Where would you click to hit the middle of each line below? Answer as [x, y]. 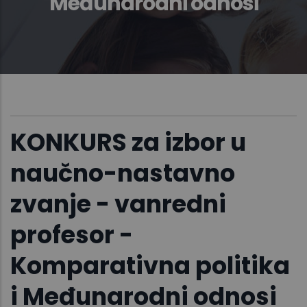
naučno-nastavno [123, 173]
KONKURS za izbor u [128, 143]
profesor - [72, 235]
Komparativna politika [150, 266]
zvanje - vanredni [118, 204]
